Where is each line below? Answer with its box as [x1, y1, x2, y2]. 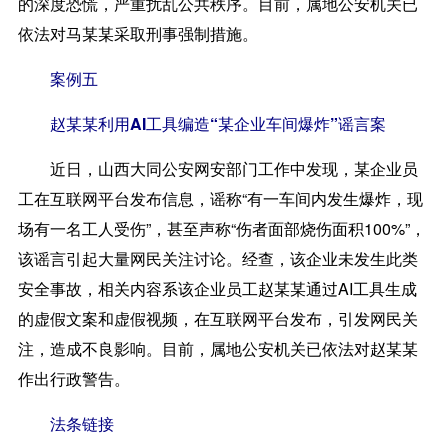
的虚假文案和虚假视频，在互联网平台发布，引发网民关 [17, 306, 418, 330]
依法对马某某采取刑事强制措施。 [17, 21, 258, 45]
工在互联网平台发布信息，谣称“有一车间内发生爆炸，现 [17, 186, 423, 210]
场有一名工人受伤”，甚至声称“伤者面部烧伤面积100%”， [17, 216, 426, 240]
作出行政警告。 [17, 366, 130, 390]
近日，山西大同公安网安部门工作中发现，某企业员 [17, 156, 418, 180]
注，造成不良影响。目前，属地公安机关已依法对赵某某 [17, 336, 418, 360]
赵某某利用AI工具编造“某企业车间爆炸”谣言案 [17, 111, 386, 135]
